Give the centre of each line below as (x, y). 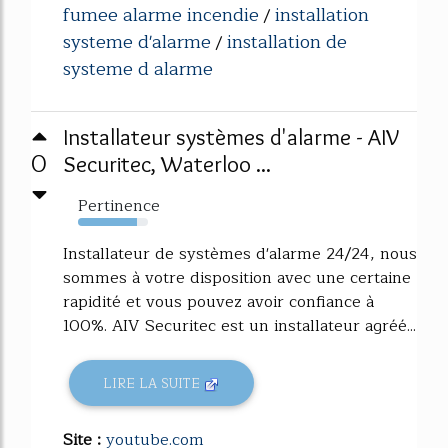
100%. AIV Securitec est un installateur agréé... (239, 326)
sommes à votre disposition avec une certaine (237, 278)
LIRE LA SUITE (154, 383)
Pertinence (119, 206)
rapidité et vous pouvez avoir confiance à (218, 302)
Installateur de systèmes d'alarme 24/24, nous (240, 254)
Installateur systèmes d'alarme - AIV (231, 137)
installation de (287, 42)
